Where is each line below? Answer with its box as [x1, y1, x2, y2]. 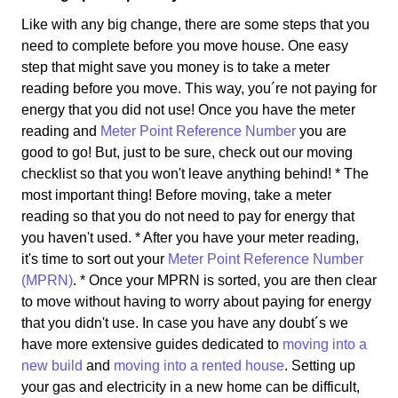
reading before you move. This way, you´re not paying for [21, 80, 377, 96]
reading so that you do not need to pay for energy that [21, 208, 354, 224]
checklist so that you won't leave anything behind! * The [21, 165, 369, 181]
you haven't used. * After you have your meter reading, [21, 229, 359, 245]
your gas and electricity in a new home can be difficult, [21, 378, 360, 394]
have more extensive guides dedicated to [21, 336, 283, 352]
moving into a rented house [114, 357, 284, 373]
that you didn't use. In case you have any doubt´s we [21, 314, 348, 330]
